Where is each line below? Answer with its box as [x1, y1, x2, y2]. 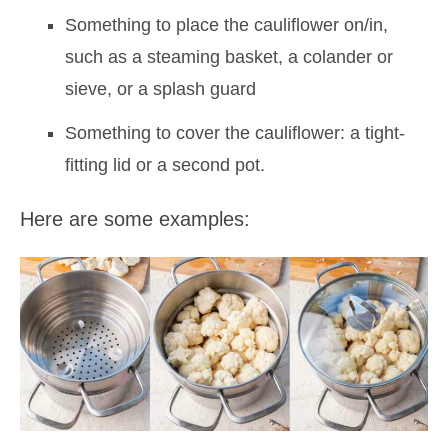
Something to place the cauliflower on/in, [65, 14, 388, 35]
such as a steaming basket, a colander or [65, 46, 393, 67]
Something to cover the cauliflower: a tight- [65, 122, 405, 143]
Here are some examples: [20, 207, 250, 230]
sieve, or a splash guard [65, 78, 256, 99]
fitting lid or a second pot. [65, 154, 265, 175]
